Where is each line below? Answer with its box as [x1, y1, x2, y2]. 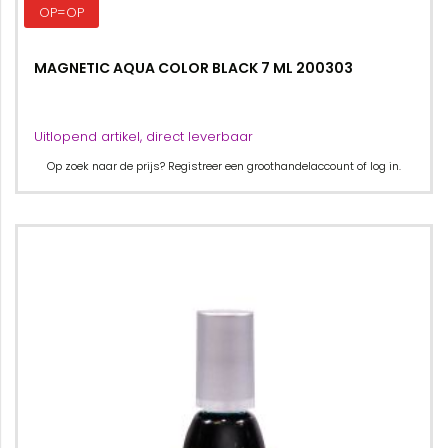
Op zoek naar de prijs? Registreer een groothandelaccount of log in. [47, 158, 401, 174]
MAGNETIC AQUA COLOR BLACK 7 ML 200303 [34, 58, 353, 78]
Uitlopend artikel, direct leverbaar [34, 127, 253, 146]
